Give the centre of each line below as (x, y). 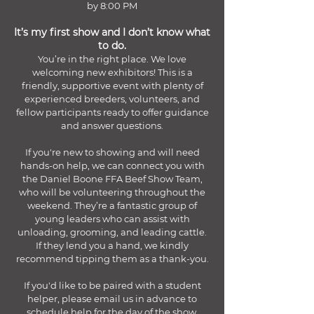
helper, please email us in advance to (112, 299)
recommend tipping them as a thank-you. (112, 259)
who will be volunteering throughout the (112, 192)
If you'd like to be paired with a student (112, 285)
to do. (112, 46)
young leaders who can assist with (112, 219)
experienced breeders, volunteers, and (112, 99)
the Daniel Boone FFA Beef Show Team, (112, 179)
